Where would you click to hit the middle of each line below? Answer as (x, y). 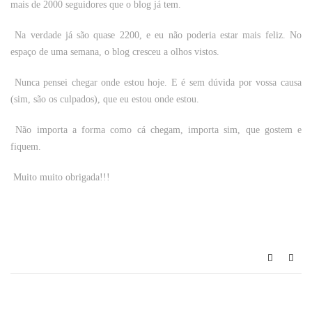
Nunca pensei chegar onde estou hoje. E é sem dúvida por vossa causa (156, 83)
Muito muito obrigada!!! (62, 177)
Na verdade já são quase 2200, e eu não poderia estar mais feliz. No (156, 35)
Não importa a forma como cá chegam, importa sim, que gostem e (156, 130)
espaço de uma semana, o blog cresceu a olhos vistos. (116, 52)
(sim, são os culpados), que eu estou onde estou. (106, 99)
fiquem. (26, 147)
